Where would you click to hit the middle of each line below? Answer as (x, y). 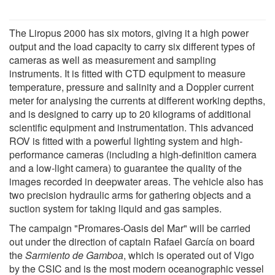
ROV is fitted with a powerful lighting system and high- (126, 141)
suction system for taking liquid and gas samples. (115, 208)
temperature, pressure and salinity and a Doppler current (131, 87)
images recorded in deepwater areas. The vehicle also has (136, 181)
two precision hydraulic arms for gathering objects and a (130, 195)
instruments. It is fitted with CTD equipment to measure (127, 73)
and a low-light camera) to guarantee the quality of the (126, 168)
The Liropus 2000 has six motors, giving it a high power (129, 33)
